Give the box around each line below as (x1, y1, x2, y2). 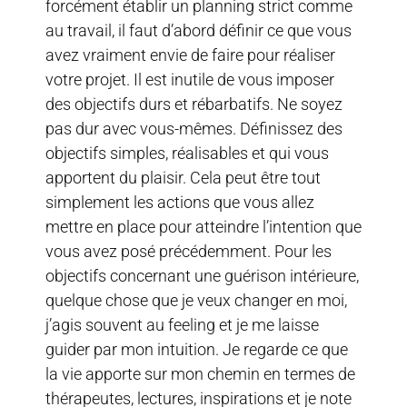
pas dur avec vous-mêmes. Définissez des (45, 118, 342, 138)
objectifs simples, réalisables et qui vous (45, 143, 329, 163)
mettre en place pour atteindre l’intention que (45, 216, 362, 236)
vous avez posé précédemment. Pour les (45, 241, 332, 261)
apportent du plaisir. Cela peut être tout (45, 167, 321, 187)
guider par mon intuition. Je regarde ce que (45, 339, 348, 359)
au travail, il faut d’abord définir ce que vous (45, 20, 352, 40)
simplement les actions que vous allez (45, 192, 314, 212)
